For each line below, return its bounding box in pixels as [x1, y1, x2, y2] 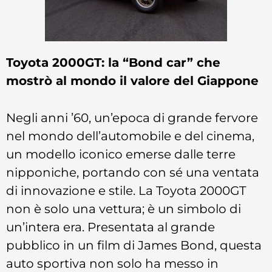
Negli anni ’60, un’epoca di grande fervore [6, 109, 258, 125]
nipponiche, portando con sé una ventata [6, 164, 259, 180]
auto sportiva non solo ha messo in [6, 255, 219, 271]
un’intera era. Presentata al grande [6, 219, 215, 234]
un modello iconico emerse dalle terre [6, 146, 236, 161]
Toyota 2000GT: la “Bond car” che [6, 54, 220, 70]
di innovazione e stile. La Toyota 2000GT [6, 182, 246, 198]
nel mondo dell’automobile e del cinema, [6, 127, 254, 143]
